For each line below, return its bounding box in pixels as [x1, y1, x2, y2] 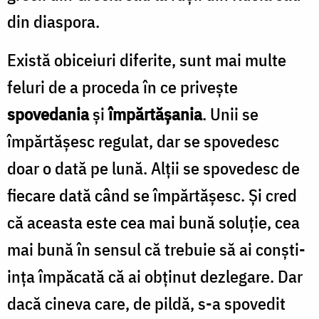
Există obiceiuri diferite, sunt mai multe [7, 48, 286, 71]
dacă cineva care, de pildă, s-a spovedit [7, 291, 286, 315]
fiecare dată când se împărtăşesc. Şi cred [7, 183, 297, 206]
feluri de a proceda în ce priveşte [7, 75, 238, 98]
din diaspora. [7, 9, 100, 33]
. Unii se [202, 102, 258, 125]
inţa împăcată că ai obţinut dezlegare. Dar [7, 264, 303, 288]
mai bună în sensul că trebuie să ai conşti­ [7, 237, 305, 261]
